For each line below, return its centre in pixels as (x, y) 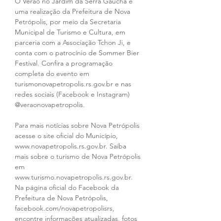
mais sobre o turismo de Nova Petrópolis (79, 157)
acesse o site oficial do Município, (67, 136)
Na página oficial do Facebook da (68, 188)
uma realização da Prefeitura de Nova (74, 12)
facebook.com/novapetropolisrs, (66, 208)
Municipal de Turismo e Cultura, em (71, 32)
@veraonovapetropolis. (50, 105)
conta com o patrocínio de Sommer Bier (78, 53)
